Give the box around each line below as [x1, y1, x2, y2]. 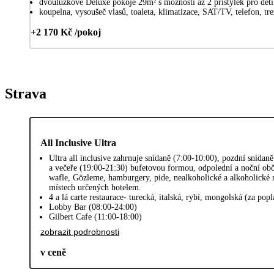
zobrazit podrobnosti [40, 227, 119, 237]
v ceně [40, 247, 66, 258]
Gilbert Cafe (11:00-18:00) [49, 212, 142, 222]
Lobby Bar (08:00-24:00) [49, 202, 137, 212]
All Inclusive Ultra [40, 138, 116, 149]
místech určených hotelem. [49, 183, 141, 193]
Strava [5, 86, 46, 102]
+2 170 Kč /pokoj [31, 27, 101, 38]
